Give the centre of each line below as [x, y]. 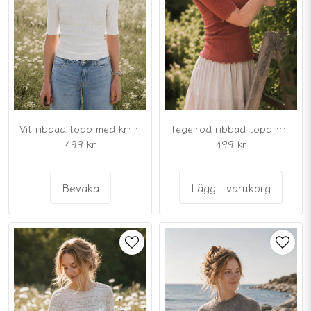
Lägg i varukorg [231, 188]
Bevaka [80, 187]
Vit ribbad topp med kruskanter [133, 128]
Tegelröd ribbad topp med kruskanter [281, 128]
